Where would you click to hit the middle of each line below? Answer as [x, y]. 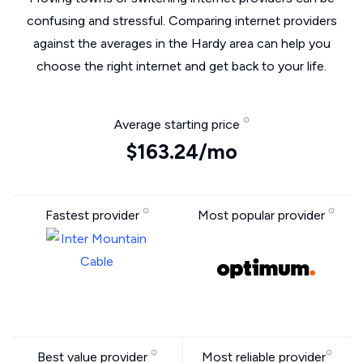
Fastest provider [94, 215]
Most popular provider [263, 215]
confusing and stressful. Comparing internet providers [181, 21]
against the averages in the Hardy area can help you [181, 43]
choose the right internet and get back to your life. [181, 66]
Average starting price [178, 124]
